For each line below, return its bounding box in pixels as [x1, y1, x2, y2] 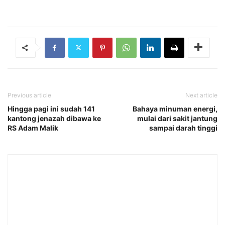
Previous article [8, 91, 51, 99]
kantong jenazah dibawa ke [8, 114, 101, 123]
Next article [185, 91, 217, 99]
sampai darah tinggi [149, 123, 217, 132]
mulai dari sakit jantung [137, 114, 217, 123]
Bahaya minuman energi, [133, 104, 217, 113]
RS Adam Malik [8, 123, 58, 132]
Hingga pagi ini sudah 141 [8, 104, 95, 113]
